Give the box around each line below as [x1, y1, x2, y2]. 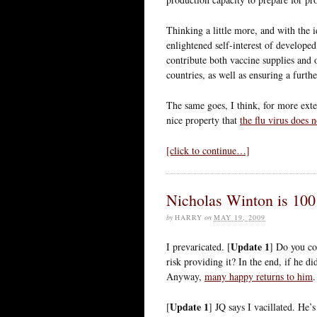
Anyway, [166, 269, 204, 283]
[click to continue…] [166, 143, 250, 157]
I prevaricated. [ [166, 239, 231, 253]
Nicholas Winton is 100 [166, 189, 316, 210]
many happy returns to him [204, 269, 313, 283]
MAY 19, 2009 [214, 212, 265, 222]
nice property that [166, 113, 240, 127]
